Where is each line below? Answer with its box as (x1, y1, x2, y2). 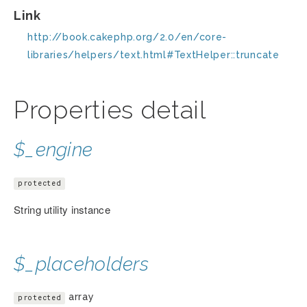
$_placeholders (14, 253, 149, 276)
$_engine (14, 138, 93, 162)
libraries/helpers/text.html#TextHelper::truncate (27, 49, 280, 61)
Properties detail (14, 95, 206, 125)
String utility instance (14, 202, 110, 217)
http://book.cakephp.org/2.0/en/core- (27, 32, 228, 43)
